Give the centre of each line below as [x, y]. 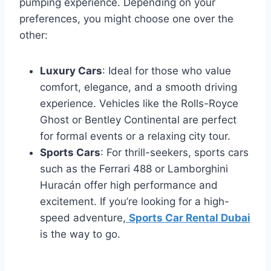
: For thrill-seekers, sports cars [175, 152]
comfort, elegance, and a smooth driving [139, 87]
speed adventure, [83, 217]
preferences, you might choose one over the [126, 18]
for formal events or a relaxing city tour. [135, 136]
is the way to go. [80, 234]
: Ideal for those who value [167, 70]
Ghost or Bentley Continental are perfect [138, 119]
